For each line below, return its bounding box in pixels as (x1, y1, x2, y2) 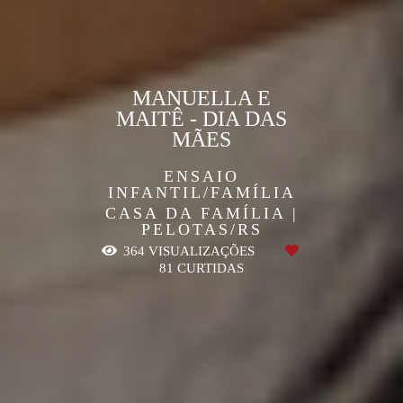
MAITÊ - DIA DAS (116, 106, 287, 130)
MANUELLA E (132, 85, 271, 110)
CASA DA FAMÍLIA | (104, 203, 299, 222)
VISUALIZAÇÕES (145, 243, 258, 258)
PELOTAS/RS (140, 219, 263, 238)
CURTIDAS (174, 260, 244, 275)
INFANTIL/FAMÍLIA (107, 183, 296, 201)
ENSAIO (164, 166, 239, 185)
